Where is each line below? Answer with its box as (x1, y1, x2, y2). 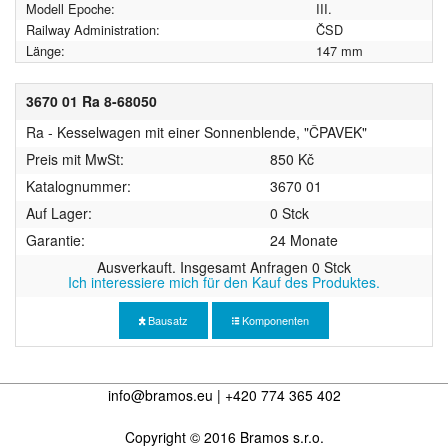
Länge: (26, 41, 65, 61)
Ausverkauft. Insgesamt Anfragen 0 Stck (97, 257, 351, 278)
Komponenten (239, 312, 309, 329)
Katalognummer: (26, 176, 131, 197)
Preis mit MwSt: (26, 149, 124, 170)
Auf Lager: (26, 203, 92, 224)
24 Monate (270, 230, 338, 251)
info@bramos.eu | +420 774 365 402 (107, 385, 341, 406)
